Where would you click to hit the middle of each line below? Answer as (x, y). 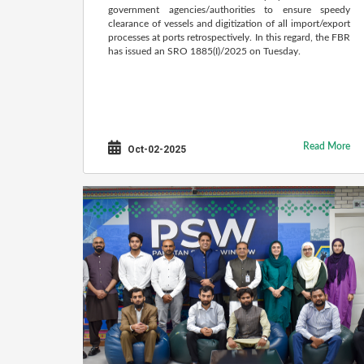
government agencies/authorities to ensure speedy (229, 10)
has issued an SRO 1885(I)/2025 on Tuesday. (204, 51)
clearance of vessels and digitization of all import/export (229, 24)
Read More (327, 146)
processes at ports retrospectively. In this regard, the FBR (229, 37)
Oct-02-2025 (156, 149)
